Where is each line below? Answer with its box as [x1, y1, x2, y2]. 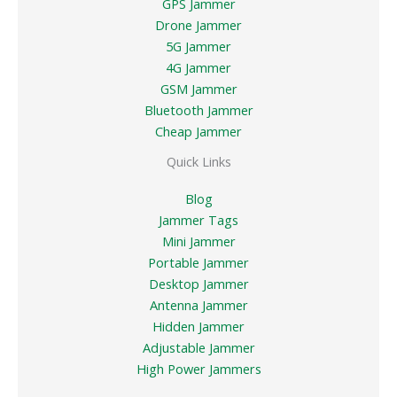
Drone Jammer [155, 16, 242, 35]
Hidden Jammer [152, 317, 245, 336]
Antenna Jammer [149, 296, 248, 315]
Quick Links [166, 152, 231, 171]
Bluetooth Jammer [144, 101, 253, 120]
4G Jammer [166, 58, 231, 77]
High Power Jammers [136, 360, 261, 378]
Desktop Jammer [148, 275, 249, 293]
